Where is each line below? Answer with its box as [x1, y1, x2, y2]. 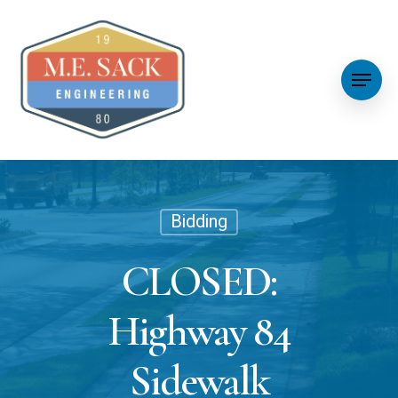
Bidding [170, 209, 227, 235]
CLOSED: [122, 256, 276, 307]
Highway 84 [107, 306, 291, 357]
